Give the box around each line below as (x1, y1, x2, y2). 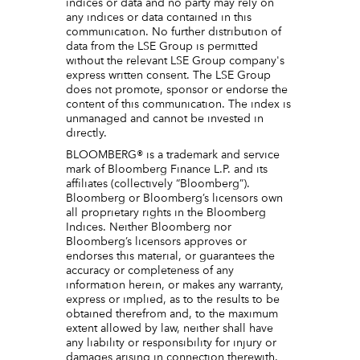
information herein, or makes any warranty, (66, 280, 284, 292)
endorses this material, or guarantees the (66, 251, 276, 263)
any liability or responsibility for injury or (66, 337, 277, 350)
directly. (66, 128, 108, 140)
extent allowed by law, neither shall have (66, 323, 274, 335)
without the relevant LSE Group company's (66, 55, 285, 67)
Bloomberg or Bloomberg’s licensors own (66, 193, 284, 205)
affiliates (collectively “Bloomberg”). (66, 178, 251, 190)
